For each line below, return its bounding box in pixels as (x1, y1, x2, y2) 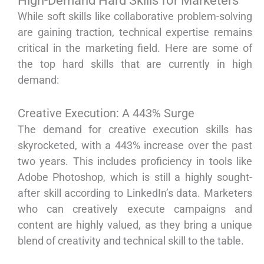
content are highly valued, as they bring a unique (18, 219, 252, 232)
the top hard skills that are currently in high (18, 58, 252, 71)
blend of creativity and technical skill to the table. (18, 235, 244, 247)
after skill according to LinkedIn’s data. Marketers (18, 187, 252, 200)
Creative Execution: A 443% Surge (18, 106, 194, 121)
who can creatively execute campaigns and (18, 203, 252, 216)
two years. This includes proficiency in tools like (18, 155, 252, 168)
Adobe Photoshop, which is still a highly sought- (18, 171, 252, 184)
